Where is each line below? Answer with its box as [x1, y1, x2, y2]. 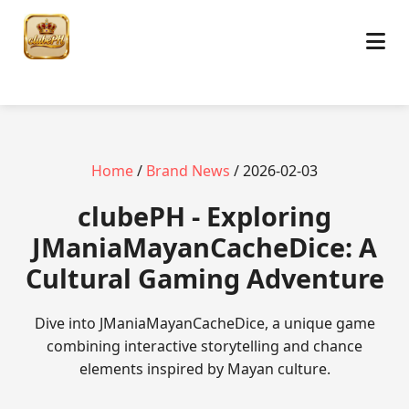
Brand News [146, 161, 230, 181]
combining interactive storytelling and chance [47, 336, 362, 356]
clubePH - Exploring [78, 198, 331, 234]
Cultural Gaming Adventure [25, 260, 384, 296]
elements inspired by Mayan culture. [79, 359, 330, 379]
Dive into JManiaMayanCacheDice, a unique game [34, 313, 375, 333]
